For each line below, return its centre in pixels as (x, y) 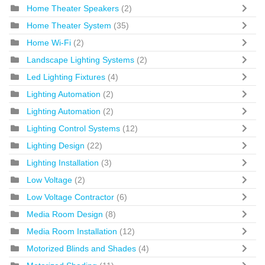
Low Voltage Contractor (72, 197)
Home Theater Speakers (74, 8)
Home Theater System (69, 25)
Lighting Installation (63, 162)
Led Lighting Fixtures (66, 77)
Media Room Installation (72, 231)
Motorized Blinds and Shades (83, 248)
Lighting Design (56, 145)
